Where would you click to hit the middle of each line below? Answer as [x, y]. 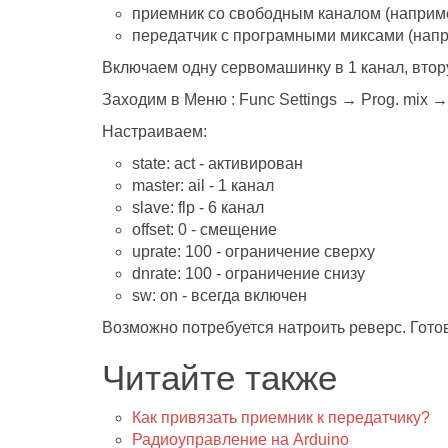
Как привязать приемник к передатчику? [281, 417]
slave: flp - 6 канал [198, 207]
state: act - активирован [217, 163]
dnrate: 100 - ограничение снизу [248, 273]
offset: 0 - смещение [204, 229]
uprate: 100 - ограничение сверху [253, 251]
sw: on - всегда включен [219, 295]
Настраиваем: [154, 131]
